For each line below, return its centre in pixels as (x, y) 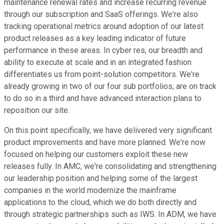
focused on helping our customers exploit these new (96, 154)
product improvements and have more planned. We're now (105, 142)
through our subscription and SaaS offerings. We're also (101, 14)
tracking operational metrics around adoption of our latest (104, 26)
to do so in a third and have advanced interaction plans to (103, 98)
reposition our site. (37, 110)
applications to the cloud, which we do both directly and (100, 202)
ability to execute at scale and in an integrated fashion (98, 62)
